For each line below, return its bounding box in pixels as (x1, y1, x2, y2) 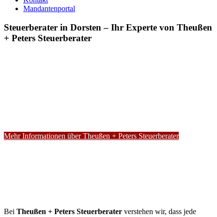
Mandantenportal (23, 4, 75, 13)
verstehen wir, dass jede (122, 207, 196, 216)
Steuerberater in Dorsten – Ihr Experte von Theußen (4, 22, 212, 32)
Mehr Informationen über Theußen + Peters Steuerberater (4, 132, 179, 140)
